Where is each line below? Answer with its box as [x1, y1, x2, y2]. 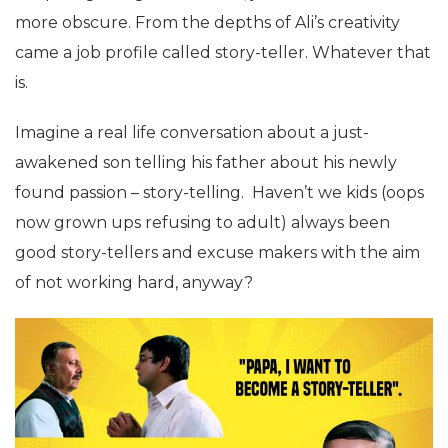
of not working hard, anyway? [15, 272, 253, 292]
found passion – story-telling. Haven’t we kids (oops [15, 182, 424, 202]
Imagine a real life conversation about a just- [15, 122, 369, 142]
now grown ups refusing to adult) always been [15, 212, 390, 232]
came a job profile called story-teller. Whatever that [15, 42, 431, 62]
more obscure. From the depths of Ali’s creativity [15, 12, 400, 32]
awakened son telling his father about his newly [15, 152, 397, 172]
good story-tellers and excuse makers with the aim [15, 242, 420, 262]
